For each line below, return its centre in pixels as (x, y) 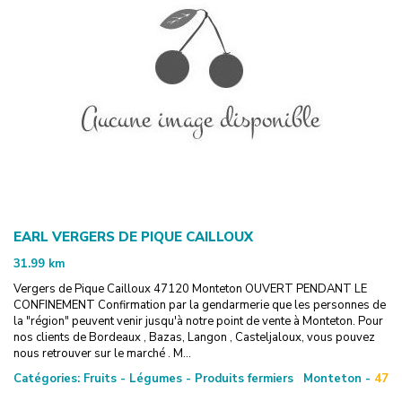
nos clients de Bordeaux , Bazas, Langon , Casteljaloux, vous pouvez (194, 337)
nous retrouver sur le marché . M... (102, 353)
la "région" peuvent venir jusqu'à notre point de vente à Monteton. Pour (198, 321)
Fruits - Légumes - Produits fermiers (187, 378)
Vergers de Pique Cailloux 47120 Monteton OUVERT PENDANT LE (190, 288)
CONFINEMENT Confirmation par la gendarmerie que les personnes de (200, 305)
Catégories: (47, 378)
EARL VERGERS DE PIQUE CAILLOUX (133, 236)
